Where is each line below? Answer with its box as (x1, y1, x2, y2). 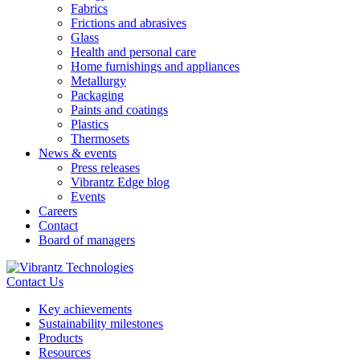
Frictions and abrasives (71, 15, 186, 30)
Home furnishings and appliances (71, 59, 239, 73)
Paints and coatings (71, 102, 168, 117)
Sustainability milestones (39, 316, 163, 330)
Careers (39, 203, 77, 218)
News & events (39, 145, 117, 160)
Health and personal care (71, 44, 196, 59)
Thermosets (71, 131, 129, 145)
